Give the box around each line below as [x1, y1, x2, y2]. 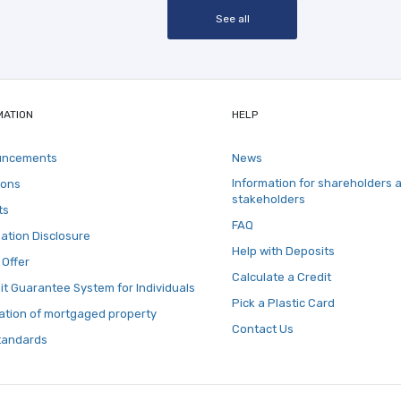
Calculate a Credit [232, 270, 331, 284]
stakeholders [232, 192, 305, 206]
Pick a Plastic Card [232, 296, 335, 310]
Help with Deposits [232, 244, 335, 258]
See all [215, 13, 249, 25]
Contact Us [232, 322, 294, 336]
